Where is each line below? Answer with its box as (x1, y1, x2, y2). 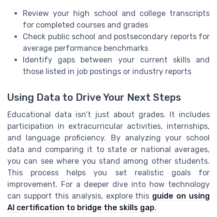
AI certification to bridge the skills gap (7, 202, 155, 212)
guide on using (152, 191, 210, 201)
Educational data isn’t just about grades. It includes (7, 109, 210, 119)
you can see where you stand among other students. (7, 156, 210, 166)
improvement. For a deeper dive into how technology (7, 179, 210, 189)
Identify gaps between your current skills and (23, 55, 210, 64)
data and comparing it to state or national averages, (7, 144, 210, 154)
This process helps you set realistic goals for (7, 168, 210, 177)
